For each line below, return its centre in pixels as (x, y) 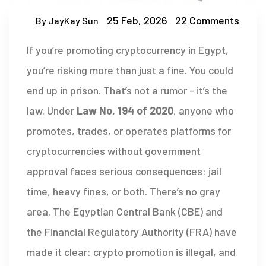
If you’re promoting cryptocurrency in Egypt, (128, 50)
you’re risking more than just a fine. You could (130, 70)
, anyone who (204, 111)
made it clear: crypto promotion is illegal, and (131, 252)
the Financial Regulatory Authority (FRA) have (132, 232)
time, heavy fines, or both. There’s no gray (123, 191)
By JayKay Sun (67, 20)
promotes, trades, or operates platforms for (129, 131)
